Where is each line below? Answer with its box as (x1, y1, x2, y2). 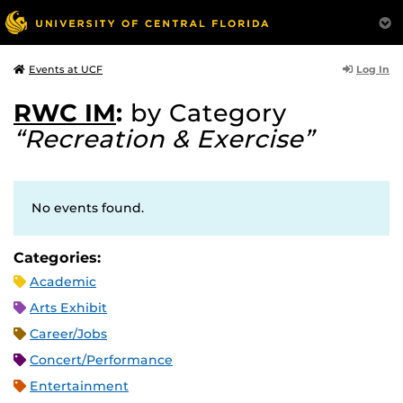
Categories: (13, 249, 102, 266)
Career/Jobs (30, 326, 107, 342)
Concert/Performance (30, 352, 173, 368)
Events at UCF (29, 63, 103, 76)
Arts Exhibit (30, 300, 107, 316)
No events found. (31, 200, 144, 216)
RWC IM (13, 98, 116, 128)
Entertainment (30, 378, 129, 394)
